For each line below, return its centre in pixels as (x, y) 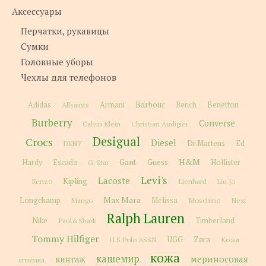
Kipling (75, 181)
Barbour (150, 105)
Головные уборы (57, 62)
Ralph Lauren (145, 218)
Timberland (215, 221)
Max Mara (122, 200)
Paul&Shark (77, 221)
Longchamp (40, 201)
